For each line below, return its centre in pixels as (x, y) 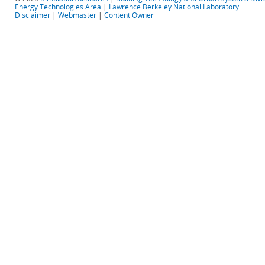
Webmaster (77, 15)
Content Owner (129, 15)
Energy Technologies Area (58, 7)
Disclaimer (33, 15)
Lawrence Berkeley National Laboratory (174, 7)
